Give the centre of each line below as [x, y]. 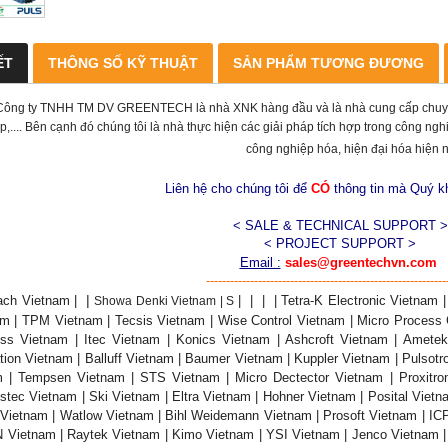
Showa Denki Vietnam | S [164, 300]
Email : [260, 262]
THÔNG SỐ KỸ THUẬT [123, 62]
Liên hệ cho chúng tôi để [237, 188]
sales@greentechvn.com [362, 262]
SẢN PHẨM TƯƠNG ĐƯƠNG [328, 62]
